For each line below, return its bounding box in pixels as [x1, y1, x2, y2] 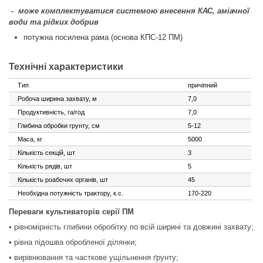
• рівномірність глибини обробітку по [9, 222, 140, 231]
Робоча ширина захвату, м [18, 95, 97, 102]
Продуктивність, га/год [18, 109, 85, 116]
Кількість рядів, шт [18, 163, 72, 170]
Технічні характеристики [9, 62, 123, 72]
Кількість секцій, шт [18, 149, 75, 156]
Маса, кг [18, 136, 42, 143]
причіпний [188, 82, 217, 89]
